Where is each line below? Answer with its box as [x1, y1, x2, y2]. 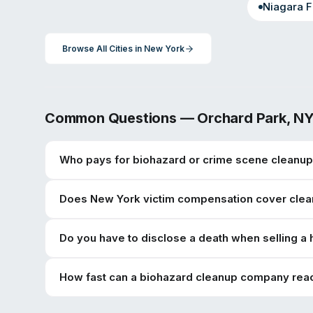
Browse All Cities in [62, 43, 144, 54]
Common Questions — [45, 110, 198, 126]
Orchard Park [197, 110, 286, 126]
